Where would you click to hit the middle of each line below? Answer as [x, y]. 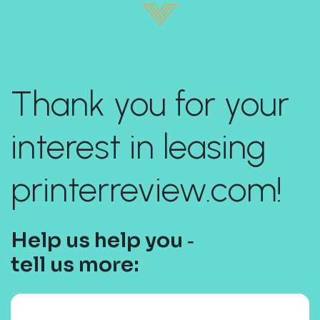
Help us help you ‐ [102, 240]
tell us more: [75, 265]
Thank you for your [150, 104]
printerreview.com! [146, 190]
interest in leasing [138, 147]
